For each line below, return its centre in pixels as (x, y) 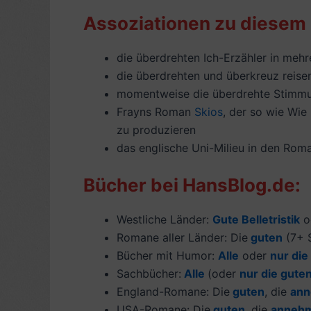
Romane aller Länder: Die (182, 237)
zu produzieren (156, 129)
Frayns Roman (155, 111)
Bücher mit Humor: (167, 255)
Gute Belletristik (256, 219)
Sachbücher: (149, 273)
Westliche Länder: (165, 219)
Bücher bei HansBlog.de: (192, 185)
